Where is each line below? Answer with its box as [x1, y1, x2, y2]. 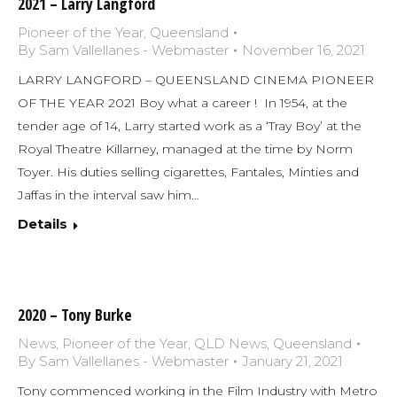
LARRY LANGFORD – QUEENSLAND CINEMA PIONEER [18, 72, 374, 89]
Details [18, 215, 67, 233]
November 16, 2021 [242, 42, 365, 59]
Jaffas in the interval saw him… [18, 187, 199, 204]
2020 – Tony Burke [18, 304, 132, 326]
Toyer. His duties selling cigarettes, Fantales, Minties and [18, 164, 359, 181]
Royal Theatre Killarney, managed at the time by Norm [18, 141, 353, 158]
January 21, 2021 [242, 353, 343, 370]
